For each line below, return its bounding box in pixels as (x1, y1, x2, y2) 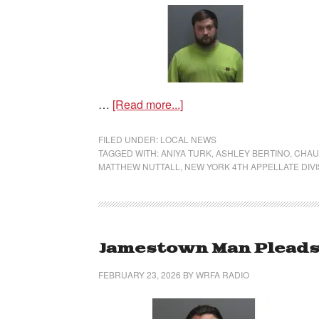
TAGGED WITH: (98, 147, 161, 159)
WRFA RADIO (196, 268, 249, 281)
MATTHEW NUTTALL (98, 160, 180, 172)
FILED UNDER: (98, 133, 160, 145)
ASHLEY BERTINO (216, 147, 290, 159)
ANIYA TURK (161, 147, 211, 159)
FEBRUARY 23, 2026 (98, 268, 181, 281)
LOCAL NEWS (160, 133, 216, 145)
